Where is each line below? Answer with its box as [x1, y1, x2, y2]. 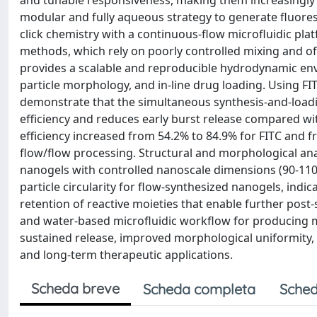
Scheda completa [143, 280, 255, 298]
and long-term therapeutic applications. [20, 247, 233, 263]
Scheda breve [31, 279, 120, 297]
